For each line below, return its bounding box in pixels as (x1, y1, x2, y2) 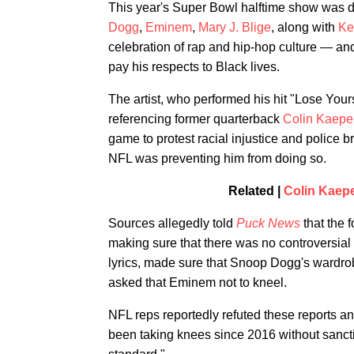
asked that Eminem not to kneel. (108, 276, 287, 289)
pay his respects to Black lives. (108, 60, 280, 73)
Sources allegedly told (108, 217, 236, 230)
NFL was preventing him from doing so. (108, 152, 326, 165)
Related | (228, 184, 284, 198)
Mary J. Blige (198, 21, 271, 34)
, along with (271, 21, 338, 34)
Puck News (236, 217, 300, 230)
